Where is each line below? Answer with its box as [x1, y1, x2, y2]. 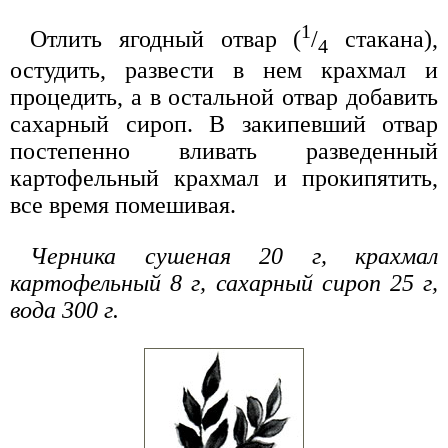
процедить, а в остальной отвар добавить [10, 84, 438, 111]
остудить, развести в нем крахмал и [10, 57, 438, 84]
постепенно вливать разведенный [10, 138, 438, 165]
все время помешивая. [10, 192, 236, 219]
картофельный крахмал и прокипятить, [10, 165, 438, 192]
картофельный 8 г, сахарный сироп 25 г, [10, 270, 438, 297]
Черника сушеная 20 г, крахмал [30, 243, 438, 270]
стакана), [328, 25, 438, 52]
